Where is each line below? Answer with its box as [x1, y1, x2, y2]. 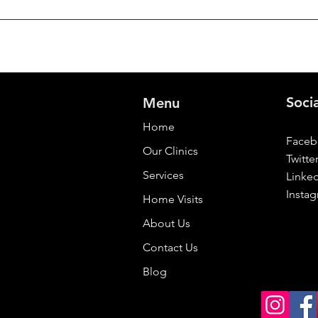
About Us [143, 216, 191, 230]
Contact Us [143, 241, 199, 254]
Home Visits [143, 192, 204, 206]
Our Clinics [143, 144, 199, 158]
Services [143, 168, 185, 182]
